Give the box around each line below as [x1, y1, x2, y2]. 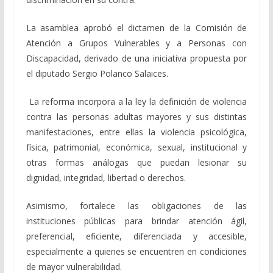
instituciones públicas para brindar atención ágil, [26, 215, 247, 227]
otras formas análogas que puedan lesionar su [26, 157, 247, 169]
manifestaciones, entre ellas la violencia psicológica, [26, 126, 247, 138]
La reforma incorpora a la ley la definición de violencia [26, 96, 247, 108]
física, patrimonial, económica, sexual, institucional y [26, 141, 247, 154]
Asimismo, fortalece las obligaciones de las [26, 200, 247, 212]
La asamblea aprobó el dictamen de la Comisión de [26, 22, 247, 34]
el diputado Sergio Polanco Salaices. [26, 68, 168, 80]
